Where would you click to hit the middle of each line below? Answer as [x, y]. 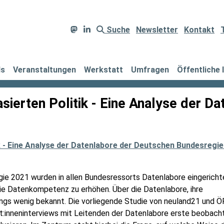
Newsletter [157, 30]
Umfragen [150, 70]
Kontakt [199, 30]
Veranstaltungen [44, 70]
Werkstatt [103, 70]
